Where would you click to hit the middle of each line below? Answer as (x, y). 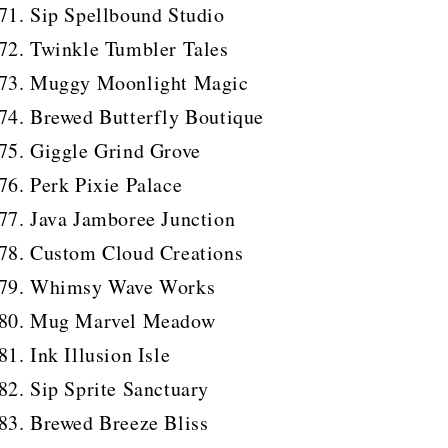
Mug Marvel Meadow (123, 320)
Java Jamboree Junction (133, 218)
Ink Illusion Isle (100, 354)
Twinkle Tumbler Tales (129, 48)
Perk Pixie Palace (106, 184)
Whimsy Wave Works (123, 286)
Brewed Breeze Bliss (119, 422)
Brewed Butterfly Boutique (147, 116)
